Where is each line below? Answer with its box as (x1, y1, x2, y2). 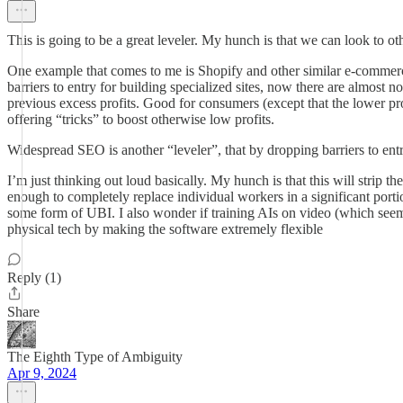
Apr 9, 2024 (7, 365, 76, 381)
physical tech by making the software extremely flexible (7, 221, 323, 237)
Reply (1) (7, 270, 61, 285)
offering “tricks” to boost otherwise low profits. (7, 112, 274, 127)
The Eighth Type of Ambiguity (7, 349, 183, 364)
